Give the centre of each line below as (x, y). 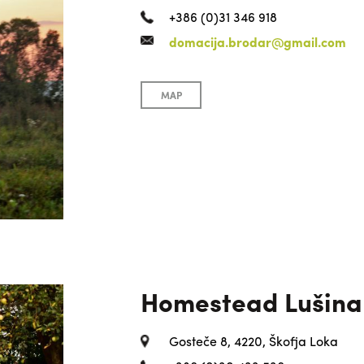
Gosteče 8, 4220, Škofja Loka (253, 341)
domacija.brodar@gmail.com (258, 42)
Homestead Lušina (251, 301)
